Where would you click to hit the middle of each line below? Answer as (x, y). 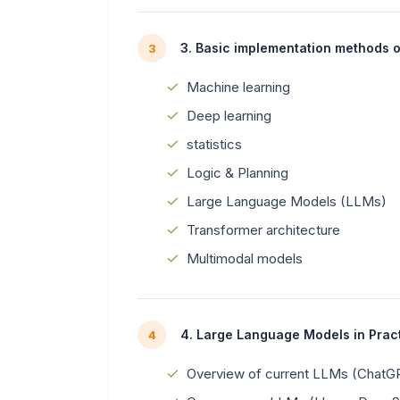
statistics (214, 144)
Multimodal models (245, 258)
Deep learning (229, 115)
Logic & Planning (237, 172)
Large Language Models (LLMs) (287, 201)
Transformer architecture (263, 229)
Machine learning (238, 87)
